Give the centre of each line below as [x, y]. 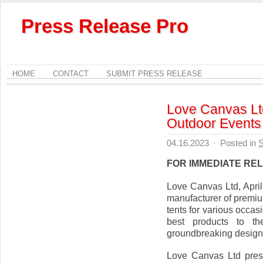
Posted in [238, 143]
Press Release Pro [105, 26]
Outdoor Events [214, 123]
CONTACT [71, 74]
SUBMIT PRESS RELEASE [154, 74]
